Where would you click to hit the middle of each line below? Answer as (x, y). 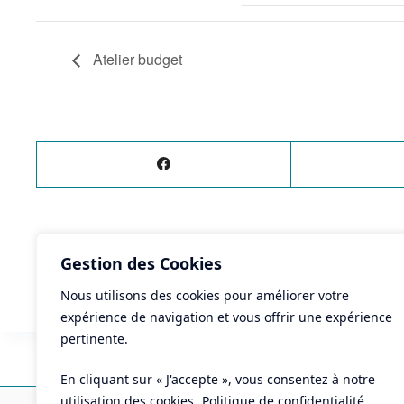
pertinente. (94, 339)
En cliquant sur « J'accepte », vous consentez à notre (218, 379)
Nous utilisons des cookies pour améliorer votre (205, 295)
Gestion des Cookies (141, 263)
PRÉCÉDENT (136, 253)
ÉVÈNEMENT (69, 253)
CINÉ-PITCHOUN (87, 277)
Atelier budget (136, 59)
